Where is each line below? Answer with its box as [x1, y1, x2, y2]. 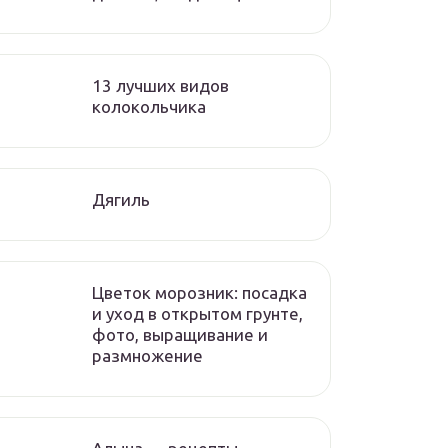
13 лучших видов [92, 76, 229, 95]
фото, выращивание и [92, 325, 268, 344]
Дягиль [92, 190, 150, 209]
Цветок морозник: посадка [92, 283, 307, 302]
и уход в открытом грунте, [92, 304, 303, 323]
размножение [92, 346, 203, 365]
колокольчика [92, 97, 206, 116]
